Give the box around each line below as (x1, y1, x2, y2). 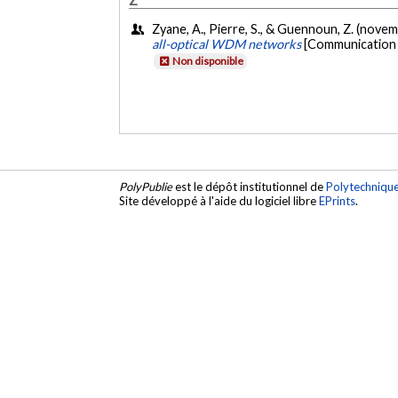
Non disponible (172, 54, 244, 68)
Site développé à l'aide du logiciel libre (119, 194, 320, 209)
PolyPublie (119, 179, 173, 195)
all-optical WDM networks (152, 36, 302, 52)
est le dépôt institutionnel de (172, 179, 327, 195)
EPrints (319, 194, 356, 209)
